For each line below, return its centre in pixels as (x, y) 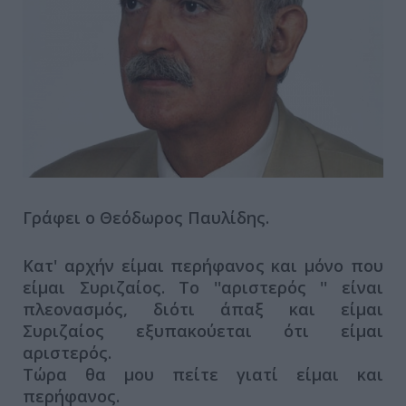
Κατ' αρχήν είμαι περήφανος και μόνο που (203, 266)
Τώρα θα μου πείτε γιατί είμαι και (203, 375)
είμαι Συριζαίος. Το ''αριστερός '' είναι (203, 288)
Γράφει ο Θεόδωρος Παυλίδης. (148, 218)
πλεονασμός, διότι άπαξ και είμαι (203, 309)
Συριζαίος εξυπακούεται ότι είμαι (203, 331)
